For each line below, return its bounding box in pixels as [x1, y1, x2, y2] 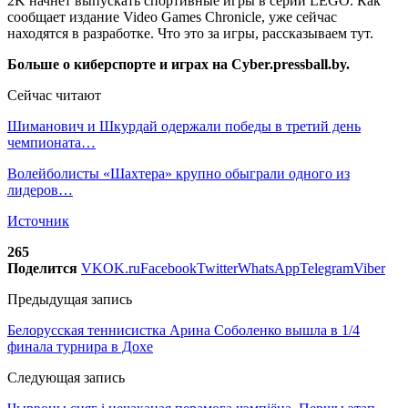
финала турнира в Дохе [7, 338, 153, 354]
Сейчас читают [7, 87, 101, 103]
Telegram [300, 260, 353, 276]
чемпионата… [7, 134, 96, 150]
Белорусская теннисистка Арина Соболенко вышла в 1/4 [7, 321, 360, 338]
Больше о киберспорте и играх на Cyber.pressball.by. [7, 56, 350, 72]
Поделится [7, 260, 77, 276]
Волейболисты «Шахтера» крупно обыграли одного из [7, 165, 350, 181]
